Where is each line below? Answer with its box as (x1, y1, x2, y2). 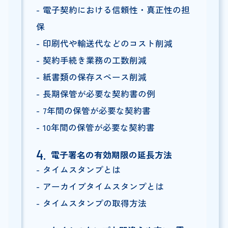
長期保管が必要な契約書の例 (42, 87, 155, 100)
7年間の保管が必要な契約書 (42, 104, 151, 117)
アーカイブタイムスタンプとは (42, 180, 164, 192)
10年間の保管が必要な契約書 (42, 121, 155, 133)
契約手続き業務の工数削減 (42, 53, 147, 66)
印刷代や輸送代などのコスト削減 (42, 37, 173, 49)
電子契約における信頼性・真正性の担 (42, 3, 190, 16)
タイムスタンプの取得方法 (42, 196, 147, 209)
